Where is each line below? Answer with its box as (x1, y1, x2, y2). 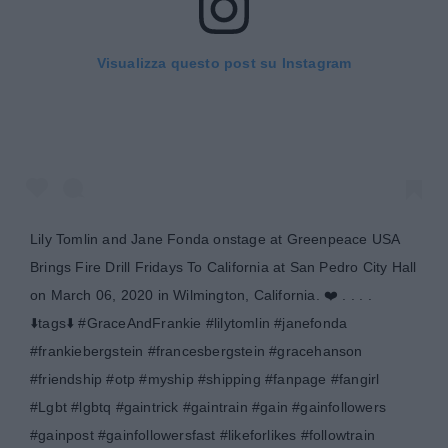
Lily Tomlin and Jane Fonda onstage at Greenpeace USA (30, 230, 400, 247)
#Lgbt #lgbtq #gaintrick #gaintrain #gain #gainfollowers (30, 398, 387, 415)
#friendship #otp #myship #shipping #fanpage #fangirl (30, 370, 380, 387)
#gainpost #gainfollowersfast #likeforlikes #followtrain (30, 426, 376, 443)
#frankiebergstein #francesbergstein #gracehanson (30, 342, 363, 359)
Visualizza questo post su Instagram (96, 55, 352, 72)
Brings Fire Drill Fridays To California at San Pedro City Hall (30, 258, 417, 275)
